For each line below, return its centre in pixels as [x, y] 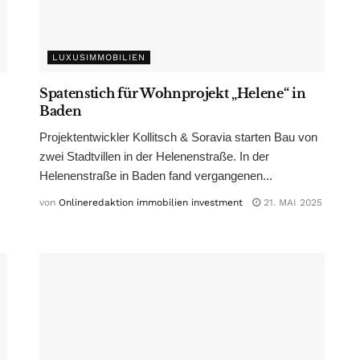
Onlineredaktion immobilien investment [151, 202]
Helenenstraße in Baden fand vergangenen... [156, 175]
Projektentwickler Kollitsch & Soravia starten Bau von [178, 137]
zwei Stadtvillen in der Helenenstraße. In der [154, 156]
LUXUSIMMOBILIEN [99, 57]
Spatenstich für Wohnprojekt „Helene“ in [173, 93]
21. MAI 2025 [291, 202]
